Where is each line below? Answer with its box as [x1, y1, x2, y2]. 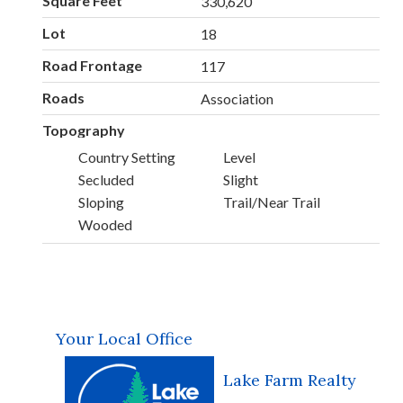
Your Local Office [56, 328, 193, 350]
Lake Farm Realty [223, 370, 356, 391]
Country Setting [78, 148, 175, 166]
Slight [222, 170, 258, 188]
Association [201, 90, 274, 108]
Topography [42, 121, 125, 139]
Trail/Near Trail [222, 193, 320, 210]
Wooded [78, 215, 132, 233]
